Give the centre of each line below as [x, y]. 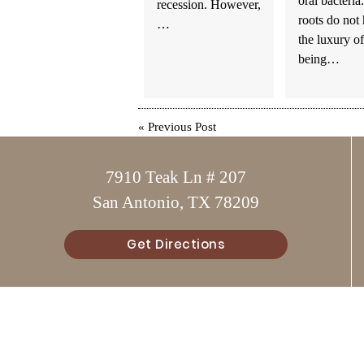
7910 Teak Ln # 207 [175, 177]
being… [318, 58]
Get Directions [175, 244]
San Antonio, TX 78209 [175, 202]
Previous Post [182, 127]
